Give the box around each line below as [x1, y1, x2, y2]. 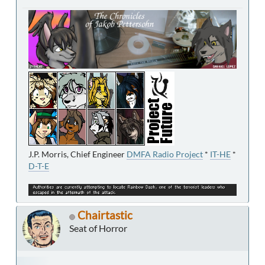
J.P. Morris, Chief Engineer [28, 149, 127, 160]
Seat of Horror [69, 222, 127, 234]
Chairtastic [77, 208, 132, 222]
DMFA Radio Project [127, 149, 203, 160]
